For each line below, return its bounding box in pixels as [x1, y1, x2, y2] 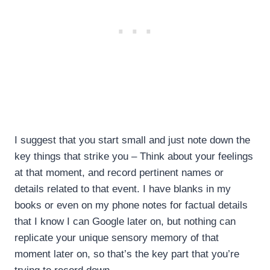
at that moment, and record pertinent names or [14, 166, 224, 178]
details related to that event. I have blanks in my [14, 183, 231, 195]
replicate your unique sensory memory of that [14, 231, 219, 243]
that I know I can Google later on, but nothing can [14, 215, 236, 227]
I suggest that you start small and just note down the [14, 134, 250, 146]
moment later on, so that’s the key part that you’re [14, 248, 239, 260]
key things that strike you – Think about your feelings [14, 150, 253, 162]
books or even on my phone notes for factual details [14, 199, 248, 211]
